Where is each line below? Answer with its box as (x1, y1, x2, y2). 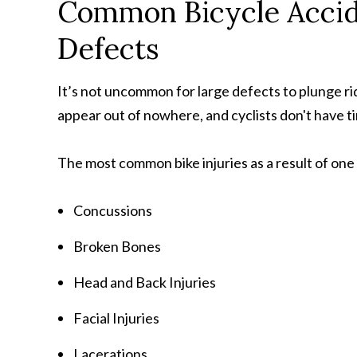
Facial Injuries (73, 309, 159, 327)
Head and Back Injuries (73, 273, 216, 291)
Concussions (73, 202, 152, 219)
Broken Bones (73, 237, 161, 255)
